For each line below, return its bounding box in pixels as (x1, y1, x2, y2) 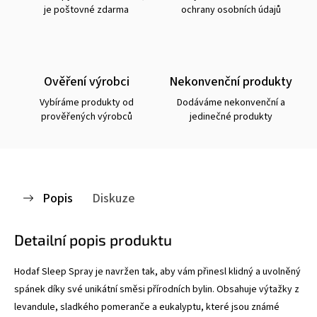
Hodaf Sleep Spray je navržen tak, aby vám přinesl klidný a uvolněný (14, 264, 301, 279)
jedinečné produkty (189, 109, 272, 124)
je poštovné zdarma (44, 2, 129, 17)
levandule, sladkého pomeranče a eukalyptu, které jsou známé (14, 299, 279, 314)
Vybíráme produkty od (39, 95, 134, 110)
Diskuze (92, 188, 135, 207)
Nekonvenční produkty (169, 71, 292, 91)
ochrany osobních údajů (180, 2, 281, 17)
